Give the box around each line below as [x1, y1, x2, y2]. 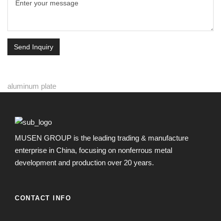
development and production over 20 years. [15, 158, 154, 167]
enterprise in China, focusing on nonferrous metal [15, 146, 172, 154]
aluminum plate [7, 81, 56, 90]
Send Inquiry [14, 42, 53, 51]
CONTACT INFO [15, 194, 71, 202]
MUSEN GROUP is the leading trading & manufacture [15, 133, 188, 142]
